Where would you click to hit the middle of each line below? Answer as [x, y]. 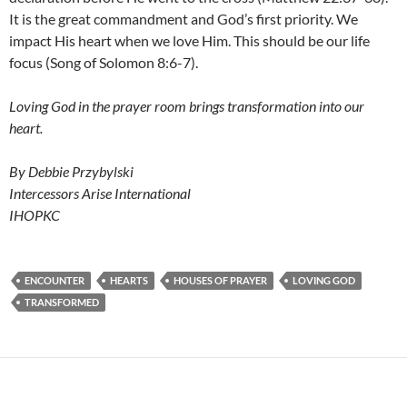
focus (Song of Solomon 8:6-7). [104, 63]
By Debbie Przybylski [71, 172]
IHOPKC [35, 215]
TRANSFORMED [62, 303]
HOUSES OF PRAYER [220, 281]
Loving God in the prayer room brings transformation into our [187, 106]
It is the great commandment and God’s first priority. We [184, 19]
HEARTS [129, 281]
